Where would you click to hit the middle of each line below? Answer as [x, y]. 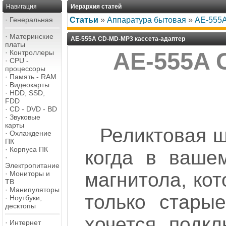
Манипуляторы [35, 190]
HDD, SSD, [27, 93]
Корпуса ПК [29, 149]
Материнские [32, 36]
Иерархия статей [96, 7]
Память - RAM [33, 77]
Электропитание [32, 165]
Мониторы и [30, 174]
